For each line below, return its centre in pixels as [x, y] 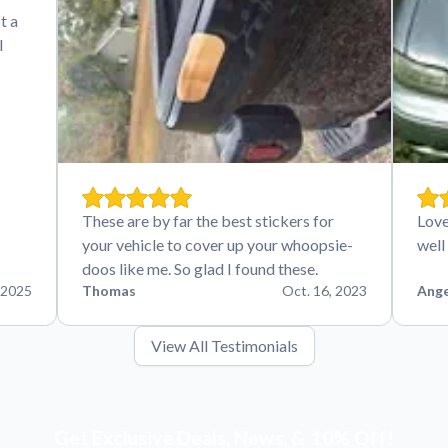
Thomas [108, 290]
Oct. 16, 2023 [324, 290]
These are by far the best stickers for [207, 220]
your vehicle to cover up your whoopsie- [217, 244]
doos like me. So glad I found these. [199, 268]
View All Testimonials [224, 345]
